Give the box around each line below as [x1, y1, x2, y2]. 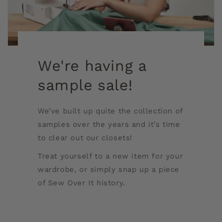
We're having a [37, 57, 147, 74]
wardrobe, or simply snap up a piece [37, 165, 179, 174]
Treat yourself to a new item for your [37, 152, 183, 161]
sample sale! [37, 76, 133, 94]
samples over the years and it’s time [37, 120, 180, 129]
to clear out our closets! [37, 133, 132, 142]
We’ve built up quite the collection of [37, 107, 183, 115]
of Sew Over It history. [37, 178, 125, 187]
